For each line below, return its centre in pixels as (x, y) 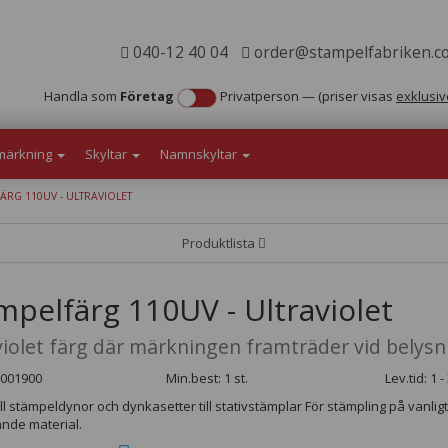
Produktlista (220, 243)
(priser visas (357, 96)
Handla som (82, 96)
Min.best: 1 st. (206, 378)
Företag (147, 96)
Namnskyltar (200, 154)
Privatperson (259, 96)
